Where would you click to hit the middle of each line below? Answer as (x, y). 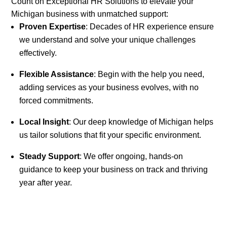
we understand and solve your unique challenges (108, 40)
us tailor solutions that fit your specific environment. (110, 135)
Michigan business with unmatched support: (90, 14)
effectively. (38, 53)
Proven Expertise (53, 27)
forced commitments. (56, 101)
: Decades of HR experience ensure (150, 27)
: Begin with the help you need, (149, 74)
